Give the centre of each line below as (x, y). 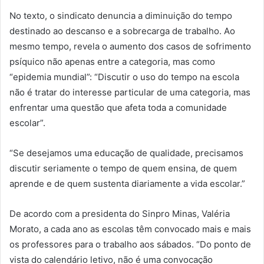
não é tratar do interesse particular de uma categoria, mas (130, 93)
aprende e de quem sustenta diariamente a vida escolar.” (127, 184)
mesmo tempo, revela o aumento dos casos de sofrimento (130, 47)
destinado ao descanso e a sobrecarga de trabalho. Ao (122, 31)
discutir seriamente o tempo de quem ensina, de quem (123, 169)
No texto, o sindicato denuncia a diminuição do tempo (121, 16)
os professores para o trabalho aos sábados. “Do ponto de (130, 245)
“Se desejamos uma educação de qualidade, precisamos (126, 153)
